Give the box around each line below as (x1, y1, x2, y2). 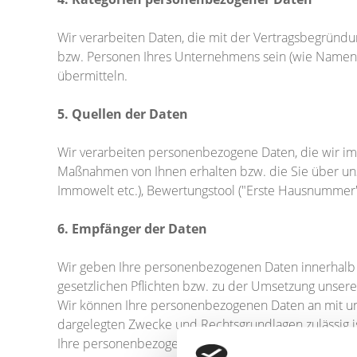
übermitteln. (57, 67, 127, 84)
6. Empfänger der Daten (57, 220, 207, 237)
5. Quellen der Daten (57, 105, 188, 123)
